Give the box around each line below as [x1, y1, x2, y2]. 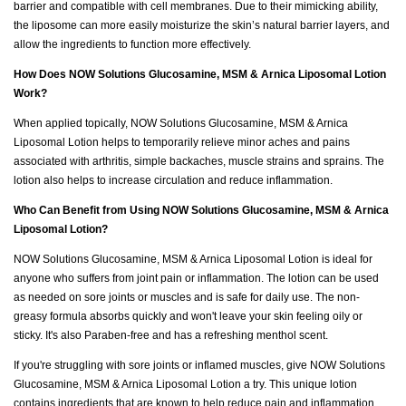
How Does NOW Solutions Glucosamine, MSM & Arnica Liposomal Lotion [14, 67, 386, 81]
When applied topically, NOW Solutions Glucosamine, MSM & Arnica [14, 116, 348, 130]
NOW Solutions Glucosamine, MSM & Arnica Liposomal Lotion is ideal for [14, 252, 372, 266]
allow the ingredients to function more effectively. [14, 37, 251, 51]
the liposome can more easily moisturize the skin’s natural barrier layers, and [14, 18, 390, 32]
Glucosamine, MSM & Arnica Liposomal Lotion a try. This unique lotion [14, 377, 357, 391]
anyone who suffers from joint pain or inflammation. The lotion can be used [14, 271, 379, 285]
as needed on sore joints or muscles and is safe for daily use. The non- [14, 290, 360, 304]
